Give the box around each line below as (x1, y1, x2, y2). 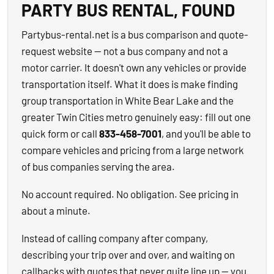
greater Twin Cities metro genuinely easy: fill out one (21, 111, 251, 123)
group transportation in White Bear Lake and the (21, 94, 234, 106)
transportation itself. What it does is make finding (21, 78, 238, 90)
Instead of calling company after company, (21, 232, 208, 244)
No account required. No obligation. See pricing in (21, 188, 239, 200)
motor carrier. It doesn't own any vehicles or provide (21, 61, 246, 73)
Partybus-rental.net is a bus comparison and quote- (21, 28, 248, 40)
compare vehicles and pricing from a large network (21, 144, 244, 156)
